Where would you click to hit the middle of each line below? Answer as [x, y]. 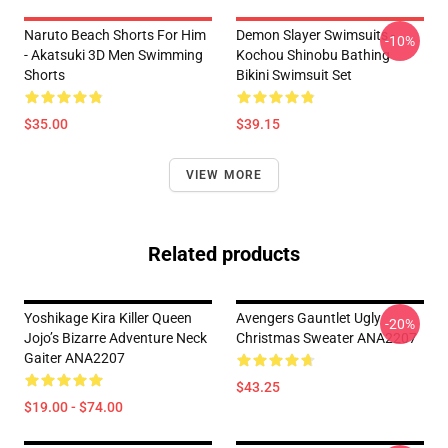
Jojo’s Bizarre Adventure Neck [115, 338]
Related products [224, 254]
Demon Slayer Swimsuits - [315, 35]
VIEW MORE [224, 175]
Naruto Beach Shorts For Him [115, 35]
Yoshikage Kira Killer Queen [108, 318]
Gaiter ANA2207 [74, 358]
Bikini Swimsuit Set [294, 75]
